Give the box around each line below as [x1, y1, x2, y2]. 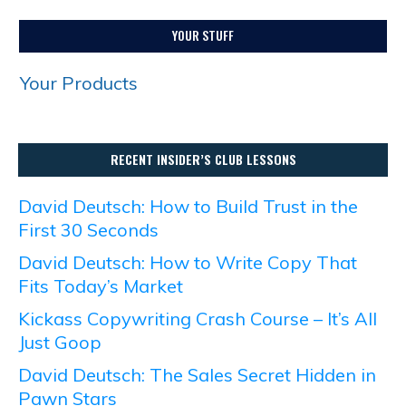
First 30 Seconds [18, 218, 159, 241]
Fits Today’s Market [18, 275, 183, 297]
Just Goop [18, 331, 101, 353]
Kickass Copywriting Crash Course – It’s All [18, 307, 377, 330]
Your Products [20, 72, 138, 94]
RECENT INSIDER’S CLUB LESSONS [110, 150, 296, 169]
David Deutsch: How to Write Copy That [18, 251, 357, 274]
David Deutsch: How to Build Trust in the [18, 195, 358, 217]
